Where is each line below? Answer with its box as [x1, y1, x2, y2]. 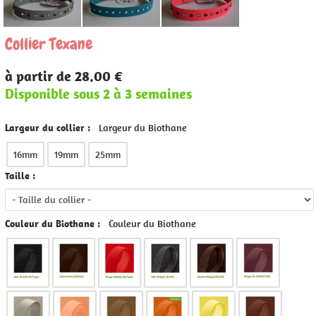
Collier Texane [5, 33, 92, 54]
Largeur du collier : [5, 121, 93, 134]
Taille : [5, 169, 35, 182]
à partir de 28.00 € [5, 67, 123, 85]
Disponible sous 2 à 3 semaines [5, 85, 192, 102]
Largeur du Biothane [99, 121, 187, 134]
